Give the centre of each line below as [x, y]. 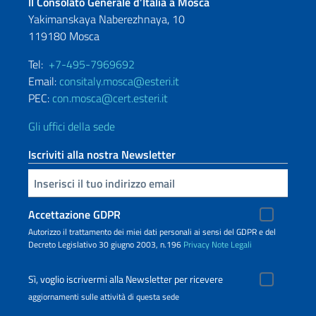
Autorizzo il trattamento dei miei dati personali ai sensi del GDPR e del [152, 232]
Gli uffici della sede [72, 126]
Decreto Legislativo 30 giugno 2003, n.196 [106, 244]
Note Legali [232, 244]
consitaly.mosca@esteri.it [119, 81]
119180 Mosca [64, 36]
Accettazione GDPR [74, 214]
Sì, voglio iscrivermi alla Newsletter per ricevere [126, 279]
